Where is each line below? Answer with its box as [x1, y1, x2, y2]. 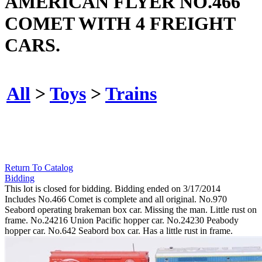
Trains [105, 82, 157, 104]
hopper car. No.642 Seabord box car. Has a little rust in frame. [5, 226, 233, 236]
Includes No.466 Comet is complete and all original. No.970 [5, 194, 227, 205]
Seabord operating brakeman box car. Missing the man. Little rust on [5, 205, 257, 215]
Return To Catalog [5, 163, 73, 173]
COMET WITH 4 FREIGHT [5, 12, 235, 34]
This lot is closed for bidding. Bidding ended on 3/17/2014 [5, 184, 220, 194]
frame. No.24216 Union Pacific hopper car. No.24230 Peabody [5, 215, 239, 226]
